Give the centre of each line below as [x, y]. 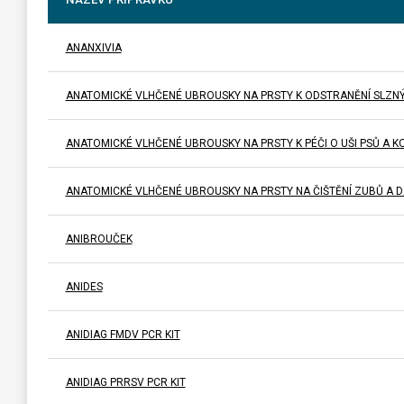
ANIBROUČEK [99, 239]
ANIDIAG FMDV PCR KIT [123, 334]
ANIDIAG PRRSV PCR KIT [125, 382]
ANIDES [84, 286]
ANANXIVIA [93, 47]
